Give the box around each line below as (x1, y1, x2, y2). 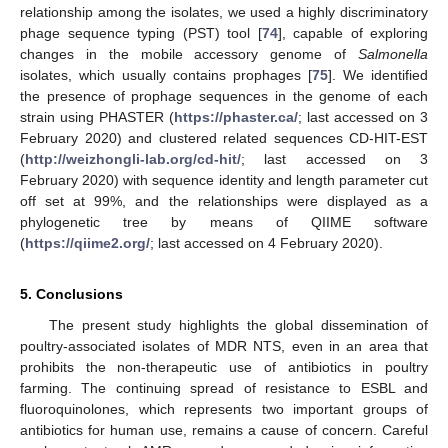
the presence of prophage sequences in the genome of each (20, 88, 428, 105)
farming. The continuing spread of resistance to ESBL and (20, 380, 428, 397)
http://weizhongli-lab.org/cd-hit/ (25, 151, 241, 168)
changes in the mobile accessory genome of (20, 46, 358, 63)
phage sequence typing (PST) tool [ (20, 25, 262, 42)
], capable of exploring (277, 25, 428, 42)
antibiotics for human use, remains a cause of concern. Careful (20, 422, 428, 439)
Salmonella (358, 46, 428, 63)
